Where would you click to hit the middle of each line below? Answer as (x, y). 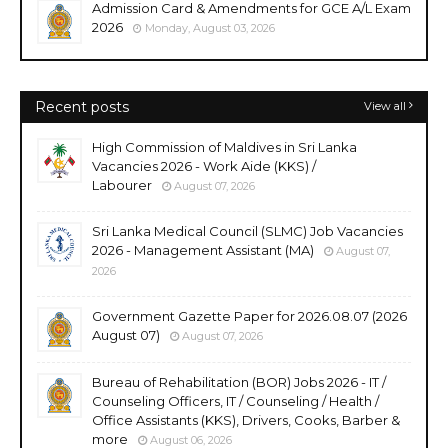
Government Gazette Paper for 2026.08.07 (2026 (249, 315)
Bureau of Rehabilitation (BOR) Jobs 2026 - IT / (239, 381)
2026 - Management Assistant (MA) (203, 249)
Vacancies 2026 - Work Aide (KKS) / (204, 165)
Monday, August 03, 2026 (210, 27)
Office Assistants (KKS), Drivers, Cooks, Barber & (246, 419)
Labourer (122, 184)
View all (385, 105)
